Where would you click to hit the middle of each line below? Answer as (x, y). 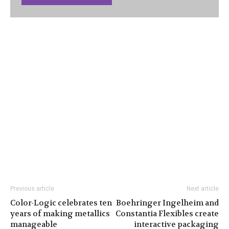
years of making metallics (60, 213)
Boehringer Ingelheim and (167, 203)
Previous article (32, 188)
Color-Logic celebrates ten (61, 203)
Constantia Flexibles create (167, 213)
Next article (203, 188)
